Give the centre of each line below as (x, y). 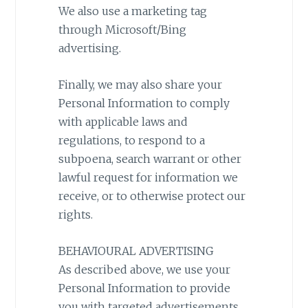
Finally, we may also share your (140, 85)
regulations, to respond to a (131, 141)
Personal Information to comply (144, 103)
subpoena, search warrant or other (150, 159)
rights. (75, 215)
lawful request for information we (148, 178)
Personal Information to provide (144, 288)
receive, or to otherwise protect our (152, 196)
